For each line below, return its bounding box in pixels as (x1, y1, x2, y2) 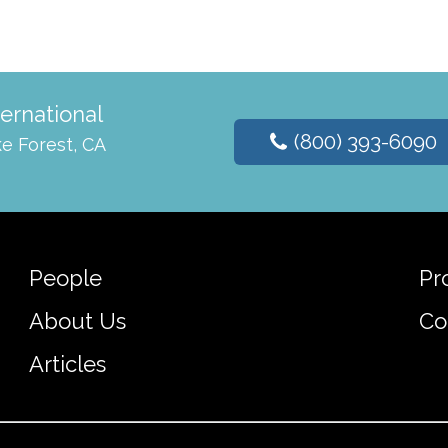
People (28, 265, 102, 291)
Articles (28, 351, 106, 377)
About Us (28, 308, 126, 334)
